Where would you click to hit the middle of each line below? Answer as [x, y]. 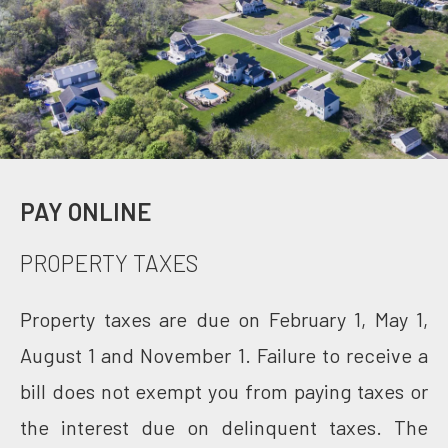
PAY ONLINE [86, 211]
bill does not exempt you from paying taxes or [224, 390]
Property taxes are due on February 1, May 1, [224, 318]
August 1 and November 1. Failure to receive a [224, 354]
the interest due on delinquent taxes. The [224, 426]
